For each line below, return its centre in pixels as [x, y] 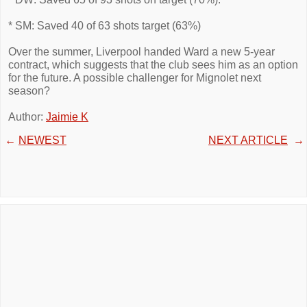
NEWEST [42, 140]
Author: [27, 117]
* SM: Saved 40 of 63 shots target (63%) [105, 26]
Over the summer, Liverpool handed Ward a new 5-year [142, 52]
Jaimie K [67, 117]
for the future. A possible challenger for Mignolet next [135, 78]
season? [29, 91]
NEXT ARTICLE [248, 140]
